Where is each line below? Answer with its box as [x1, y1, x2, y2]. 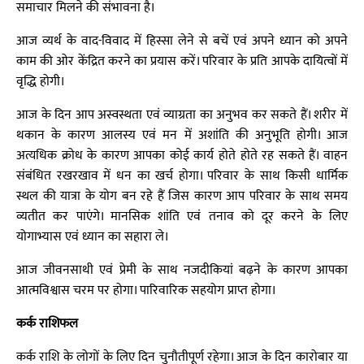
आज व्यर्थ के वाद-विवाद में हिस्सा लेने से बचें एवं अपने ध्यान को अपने [16, 30, 348, 52]
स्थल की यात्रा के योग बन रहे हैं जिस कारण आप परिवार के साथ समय [16, 185, 348, 207]
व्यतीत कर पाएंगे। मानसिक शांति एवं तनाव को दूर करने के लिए [16, 206, 348, 227]
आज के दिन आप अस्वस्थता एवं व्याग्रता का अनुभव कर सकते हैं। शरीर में [16, 104, 348, 126]
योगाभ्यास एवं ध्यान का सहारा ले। [16, 226, 169, 248]
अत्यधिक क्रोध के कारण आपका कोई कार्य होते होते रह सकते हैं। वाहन [16, 145, 348, 167]
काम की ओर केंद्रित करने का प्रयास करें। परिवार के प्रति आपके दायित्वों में [16, 50, 348, 72]
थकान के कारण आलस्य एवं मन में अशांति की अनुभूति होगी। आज [16, 124, 348, 146]
